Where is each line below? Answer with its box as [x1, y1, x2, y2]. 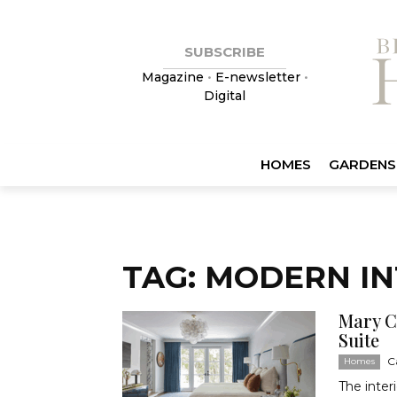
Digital [204, 88, 245, 104]
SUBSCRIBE [184, 43, 265, 60]
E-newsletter [214, 69, 300, 85]
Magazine [141, 69, 207, 85]
